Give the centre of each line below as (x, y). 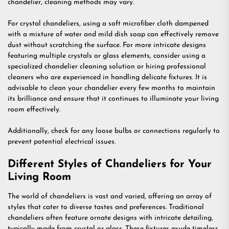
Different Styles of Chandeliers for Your (110, 164)
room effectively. (34, 109)
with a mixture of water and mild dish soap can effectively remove (113, 34)
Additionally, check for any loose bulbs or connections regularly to (114, 131)
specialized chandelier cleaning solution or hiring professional (107, 66)
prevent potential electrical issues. (62, 142)
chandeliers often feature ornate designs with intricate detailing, (110, 218)
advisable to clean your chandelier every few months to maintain (111, 88)
